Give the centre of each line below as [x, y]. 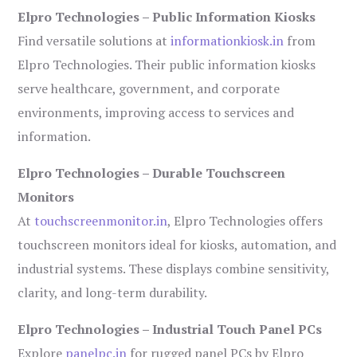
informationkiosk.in [228, 41]
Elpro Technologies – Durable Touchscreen [152, 173]
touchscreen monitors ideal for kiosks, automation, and [177, 245]
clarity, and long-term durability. [113, 293]
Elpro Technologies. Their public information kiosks [167, 65]
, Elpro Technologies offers [245, 221]
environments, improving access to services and [156, 113]
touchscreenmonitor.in [101, 221]
